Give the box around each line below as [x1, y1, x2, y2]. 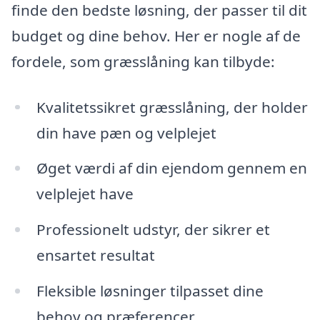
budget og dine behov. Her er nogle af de [11, 25, 301, 46]
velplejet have [36, 184, 134, 204]
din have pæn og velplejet [36, 122, 216, 143]
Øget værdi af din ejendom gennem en [36, 158, 307, 179]
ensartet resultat [36, 245, 155, 266]
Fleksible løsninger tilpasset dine [36, 281, 264, 301]
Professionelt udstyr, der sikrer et [36, 219, 270, 240]
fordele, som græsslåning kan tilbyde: [11, 51, 275, 71]
